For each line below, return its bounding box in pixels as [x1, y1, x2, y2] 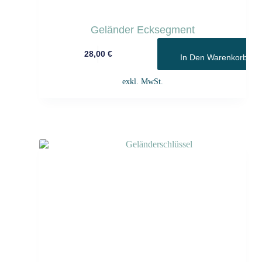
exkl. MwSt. [122, 77, 163, 87]
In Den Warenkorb [180, 52, 247, 62]
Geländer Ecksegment [90, 24, 195, 36]
